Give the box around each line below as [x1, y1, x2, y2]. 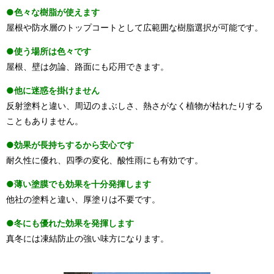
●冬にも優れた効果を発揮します [6, 217, 134, 228]
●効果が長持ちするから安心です [6, 139, 134, 150]
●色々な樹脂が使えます [6, 6, 100, 17]
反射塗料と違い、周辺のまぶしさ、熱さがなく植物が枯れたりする [6, 100, 263, 111]
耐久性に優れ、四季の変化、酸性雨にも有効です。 [6, 154, 203, 165]
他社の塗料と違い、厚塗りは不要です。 [6, 193, 160, 204]
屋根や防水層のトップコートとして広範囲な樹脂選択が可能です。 [6, 21, 263, 32]
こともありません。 [6, 115, 83, 126]
